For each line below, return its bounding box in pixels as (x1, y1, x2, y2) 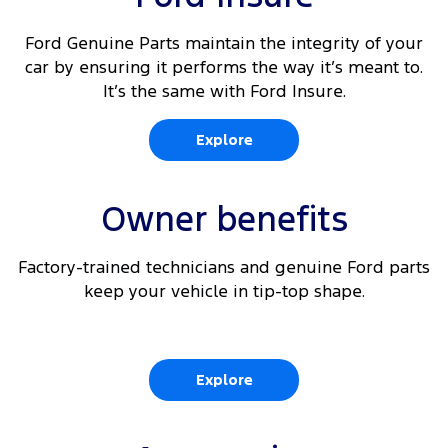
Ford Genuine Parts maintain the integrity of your (25, 32, 423, 55)
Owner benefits (100, 198, 348, 242)
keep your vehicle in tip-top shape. (83, 280, 365, 303)
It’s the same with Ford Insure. (102, 80, 346, 103)
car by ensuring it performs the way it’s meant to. (25, 56, 423, 79)
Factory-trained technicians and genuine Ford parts (18, 256, 430, 279)
